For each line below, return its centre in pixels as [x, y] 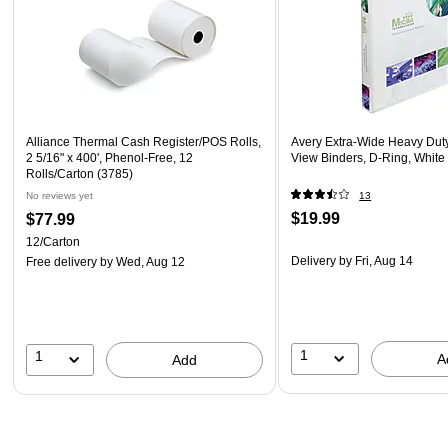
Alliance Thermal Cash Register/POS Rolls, [143, 141]
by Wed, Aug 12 [141, 261]
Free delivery [61, 261]
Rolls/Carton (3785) [79, 173]
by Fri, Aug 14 [375, 260]
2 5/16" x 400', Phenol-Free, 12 [109, 157]
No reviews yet [59, 195]
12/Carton [53, 241]
